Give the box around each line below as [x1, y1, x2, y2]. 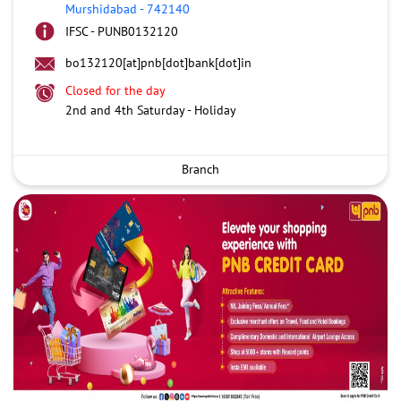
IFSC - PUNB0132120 [65, 22, 178, 39]
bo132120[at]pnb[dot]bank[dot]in [65, 54, 252, 71]
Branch [182, 160, 219, 177]
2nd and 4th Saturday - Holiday [65, 101, 236, 118]
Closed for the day [65, 81, 166, 98]
